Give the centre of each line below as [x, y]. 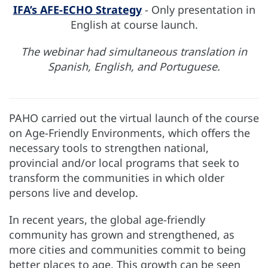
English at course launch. [134, 24]
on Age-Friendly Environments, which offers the [130, 133]
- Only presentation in [198, 9]
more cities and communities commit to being [127, 249]
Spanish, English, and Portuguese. [134, 66]
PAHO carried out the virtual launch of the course [134, 118]
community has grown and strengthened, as [122, 234]
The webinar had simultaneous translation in [134, 51]
